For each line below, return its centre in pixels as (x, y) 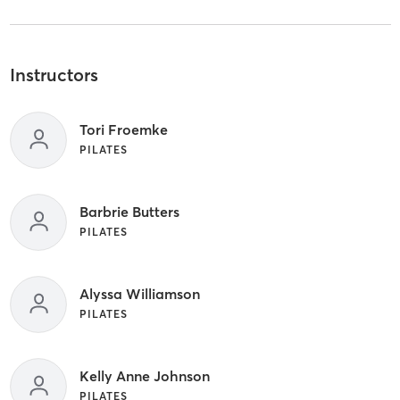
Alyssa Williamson (139, 293)
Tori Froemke (123, 129)
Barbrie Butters (129, 211)
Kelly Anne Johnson (144, 375)
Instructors (54, 75)
